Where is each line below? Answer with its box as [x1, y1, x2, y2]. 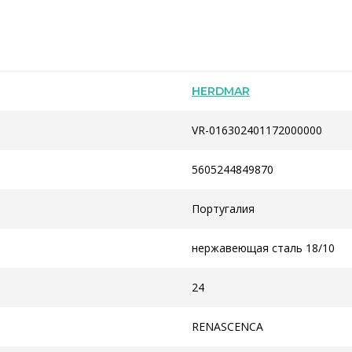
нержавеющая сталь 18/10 [192, 240, 335, 255]
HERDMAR [192, 84, 250, 98]
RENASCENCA [192, 319, 263, 334]
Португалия [192, 201, 255, 216]
